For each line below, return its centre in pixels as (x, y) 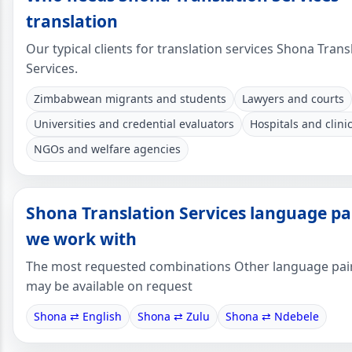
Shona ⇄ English (78, 316)
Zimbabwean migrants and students (130, 98)
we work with (81, 238)
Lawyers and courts (293, 98)
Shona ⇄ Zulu (174, 316)
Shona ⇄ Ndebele (272, 316)
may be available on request (109, 286)
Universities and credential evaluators (134, 123)
